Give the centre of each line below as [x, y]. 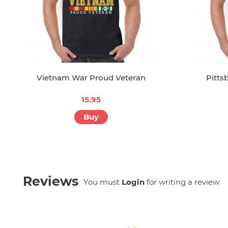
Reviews [51, 181]
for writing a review [182, 182]
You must [103, 182]
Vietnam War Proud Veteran [91, 78]
